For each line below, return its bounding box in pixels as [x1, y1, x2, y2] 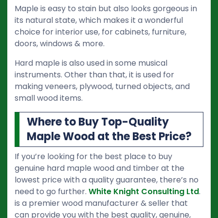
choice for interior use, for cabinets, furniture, [15, 26, 186, 37]
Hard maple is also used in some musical [15, 57, 167, 69]
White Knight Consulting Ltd [89, 185, 199, 197]
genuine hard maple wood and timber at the [15, 162, 184, 174]
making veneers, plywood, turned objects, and [15, 80, 190, 92]
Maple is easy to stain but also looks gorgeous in [15, 2, 197, 14]
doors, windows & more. [15, 37, 105, 49]
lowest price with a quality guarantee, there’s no [15, 174, 199, 185]
